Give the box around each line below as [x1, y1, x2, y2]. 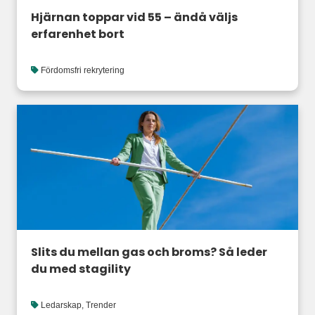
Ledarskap [41, 300, 82, 311]
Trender [86, 300, 116, 311]
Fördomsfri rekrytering [41, 65, 124, 76]
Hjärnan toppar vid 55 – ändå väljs [31, 9, 238, 26]
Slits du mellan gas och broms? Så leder [31, 244, 267, 261]
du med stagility [31, 261, 131, 278]
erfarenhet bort [31, 26, 124, 43]
